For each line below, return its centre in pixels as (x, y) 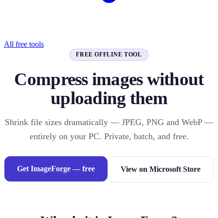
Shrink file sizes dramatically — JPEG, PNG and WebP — (109, 122)
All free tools (24, 44)
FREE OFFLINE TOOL (109, 54)
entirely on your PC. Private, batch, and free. (109, 136)
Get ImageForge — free (56, 168)
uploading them (109, 98)
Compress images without (109, 79)
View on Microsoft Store (161, 169)
